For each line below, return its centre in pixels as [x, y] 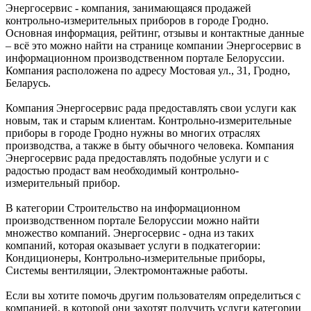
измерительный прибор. [63, 183]
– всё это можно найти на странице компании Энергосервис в [153, 46]
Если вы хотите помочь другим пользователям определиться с [153, 296]
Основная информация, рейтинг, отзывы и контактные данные [155, 33]
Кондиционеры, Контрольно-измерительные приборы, [135, 258]
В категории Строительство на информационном [123, 208]
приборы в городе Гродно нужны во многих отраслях [133, 133]
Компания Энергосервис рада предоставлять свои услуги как [151, 108]
